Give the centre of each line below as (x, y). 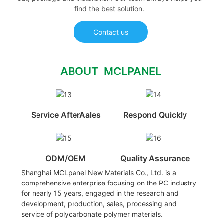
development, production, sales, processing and (99, 204)
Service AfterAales (66, 115)
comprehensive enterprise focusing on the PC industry (109, 183)
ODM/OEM (66, 158)
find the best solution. (110, 9)
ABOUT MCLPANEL (110, 71)
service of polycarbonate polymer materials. (92, 214)
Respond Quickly (155, 115)
